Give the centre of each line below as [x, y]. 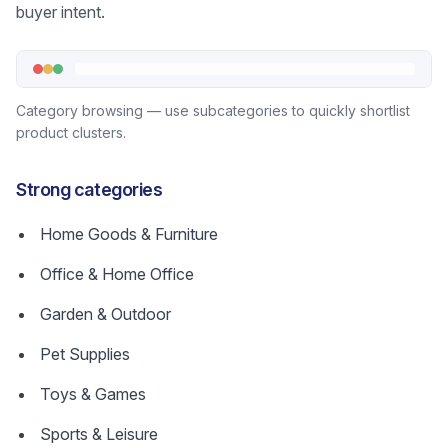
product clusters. [71, 132]
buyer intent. [60, 12]
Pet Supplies [85, 354]
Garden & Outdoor [105, 314]
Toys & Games [93, 394]
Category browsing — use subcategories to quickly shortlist [213, 110]
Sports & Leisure [99, 434]
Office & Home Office [117, 274]
